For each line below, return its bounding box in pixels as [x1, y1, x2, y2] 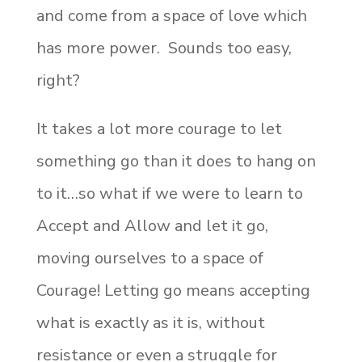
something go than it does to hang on [36, 149, 316, 172]
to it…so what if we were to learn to [36, 182, 303, 204]
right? [36, 69, 80, 91]
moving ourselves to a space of [36, 246, 263, 269]
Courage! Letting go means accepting [36, 279, 310, 301]
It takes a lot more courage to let [36, 117, 282, 140]
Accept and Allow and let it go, [36, 214, 268, 237]
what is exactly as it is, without [36, 311, 265, 334]
